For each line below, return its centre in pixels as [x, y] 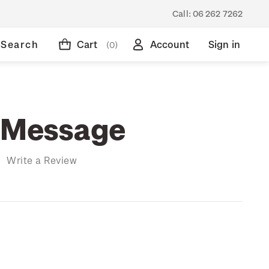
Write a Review [42, 160]
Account [169, 44]
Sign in [224, 44]
